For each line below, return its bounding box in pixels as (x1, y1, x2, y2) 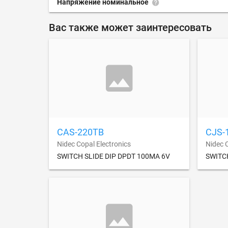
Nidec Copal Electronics (57, 140, 131, 149)
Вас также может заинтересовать (49, 21, 212, 34)
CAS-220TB (57, 127, 104, 138)
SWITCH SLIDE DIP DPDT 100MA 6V (57, 152, 170, 161)
